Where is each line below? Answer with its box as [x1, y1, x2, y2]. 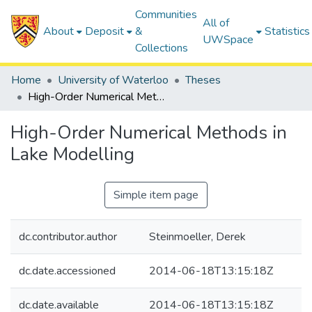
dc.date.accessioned [19, 263, 116, 279]
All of [203, 15, 230, 31]
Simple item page [114, 187, 198, 203]
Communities [135, 7, 198, 22]
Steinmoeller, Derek [149, 229, 246, 244]
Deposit [85, 24, 125, 39]
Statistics [265, 24, 311, 39]
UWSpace [203, 32, 254, 47]
